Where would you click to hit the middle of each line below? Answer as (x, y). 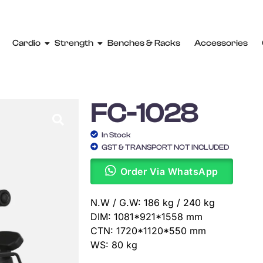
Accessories (221, 43)
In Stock (117, 134)
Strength (74, 43)
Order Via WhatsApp (169, 171)
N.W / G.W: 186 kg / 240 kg (153, 202)
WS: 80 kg (114, 245)
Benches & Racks (144, 43)
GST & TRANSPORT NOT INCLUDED (166, 147)
